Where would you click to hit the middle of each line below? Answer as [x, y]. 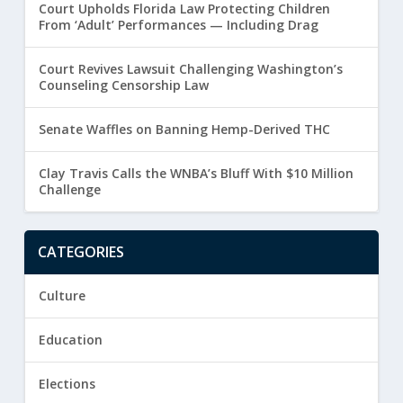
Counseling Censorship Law [123, 85]
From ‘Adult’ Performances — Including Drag [178, 25]
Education [70, 340]
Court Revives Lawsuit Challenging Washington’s [190, 69]
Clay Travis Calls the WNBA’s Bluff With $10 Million [196, 174]
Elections [67, 384]
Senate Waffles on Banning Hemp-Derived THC [184, 130]
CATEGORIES [81, 252]
